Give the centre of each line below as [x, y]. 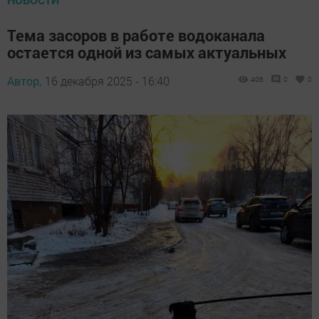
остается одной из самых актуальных [147, 52]
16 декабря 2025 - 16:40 [107, 80]
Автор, [24, 80]
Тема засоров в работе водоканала [136, 35]
